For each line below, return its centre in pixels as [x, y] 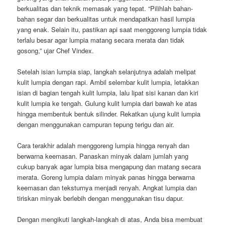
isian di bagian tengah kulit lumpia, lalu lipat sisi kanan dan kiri [108, 92]
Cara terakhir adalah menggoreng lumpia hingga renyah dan [103, 145]
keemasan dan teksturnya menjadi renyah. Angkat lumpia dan [107, 188]
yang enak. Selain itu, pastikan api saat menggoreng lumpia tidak [112, 29]
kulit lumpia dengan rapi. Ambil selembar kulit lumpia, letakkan [108, 82]
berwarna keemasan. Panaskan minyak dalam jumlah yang [103, 156]
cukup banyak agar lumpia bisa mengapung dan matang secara [109, 166]
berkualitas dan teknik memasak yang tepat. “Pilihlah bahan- [105, 8]
